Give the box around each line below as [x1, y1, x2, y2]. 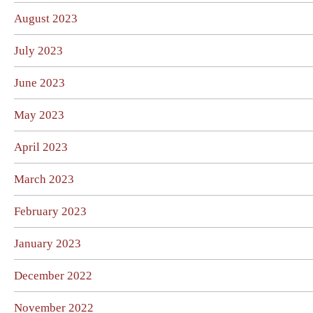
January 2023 [14, 237, 81, 250]
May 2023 [14, 108, 64, 122]
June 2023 [14, 76, 65, 89]
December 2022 [14, 269, 92, 282]
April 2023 [14, 140, 68, 154]
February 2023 [14, 205, 87, 218]
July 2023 [14, 44, 63, 57]
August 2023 [14, 12, 78, 25]
